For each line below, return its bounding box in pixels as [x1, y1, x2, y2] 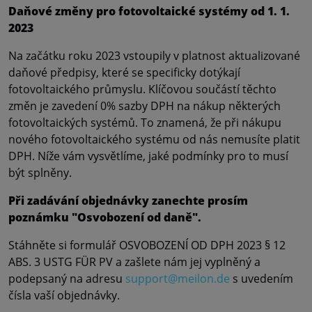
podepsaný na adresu [8, 271, 125, 287]
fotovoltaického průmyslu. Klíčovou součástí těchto [8, 81, 276, 97]
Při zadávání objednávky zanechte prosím [8, 193, 248, 209]
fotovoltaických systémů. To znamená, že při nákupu [8, 115, 281, 131]
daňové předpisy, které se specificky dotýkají [8, 65, 240, 81]
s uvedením [230, 271, 293, 287]
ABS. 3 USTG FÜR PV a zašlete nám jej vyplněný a [8, 254, 260, 270]
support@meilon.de [125, 271, 230, 287]
